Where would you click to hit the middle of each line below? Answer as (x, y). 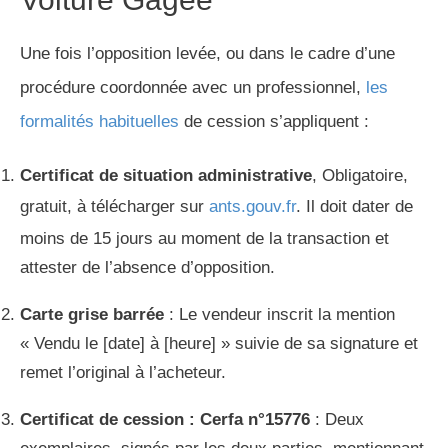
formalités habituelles (99, 121)
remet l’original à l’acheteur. (123, 372)
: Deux (337, 419)
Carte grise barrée (92, 314)
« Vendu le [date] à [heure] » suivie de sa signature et (219, 343)
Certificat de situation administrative (166, 175)
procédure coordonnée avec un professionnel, (193, 87)
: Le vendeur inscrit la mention (279, 314)
